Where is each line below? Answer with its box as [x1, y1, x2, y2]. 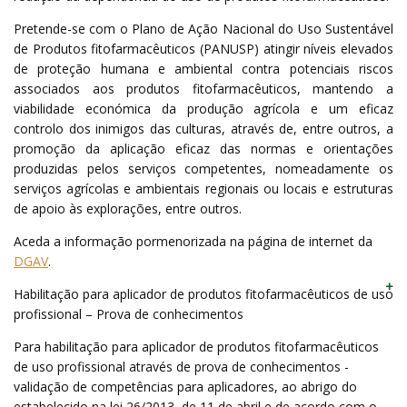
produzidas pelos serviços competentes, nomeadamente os [14, 159, 393, 177]
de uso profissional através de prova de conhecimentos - [14, 357, 349, 375]
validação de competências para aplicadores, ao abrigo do [14, 377, 357, 395]
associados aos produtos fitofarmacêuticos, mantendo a [14, 79, 393, 97]
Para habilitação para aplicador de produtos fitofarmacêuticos [14, 337, 379, 355]
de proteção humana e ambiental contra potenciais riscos [14, 59, 393, 77]
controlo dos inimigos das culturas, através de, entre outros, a [14, 119, 393, 137]
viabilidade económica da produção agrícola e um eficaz [14, 99, 393, 117]
